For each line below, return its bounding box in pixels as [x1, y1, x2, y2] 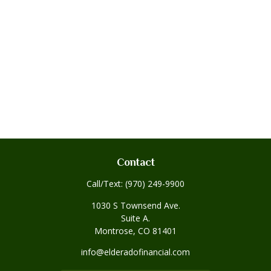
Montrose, [94, 225, 135, 237]
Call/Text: [87, 178, 125, 189]
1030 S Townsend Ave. [91, 200, 180, 211]
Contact [116, 156, 155, 168]
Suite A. [121, 212, 150, 224]
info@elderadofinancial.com [81, 246, 190, 258]
